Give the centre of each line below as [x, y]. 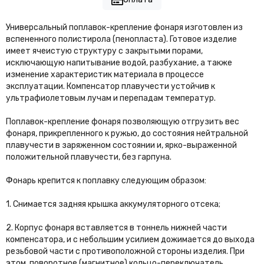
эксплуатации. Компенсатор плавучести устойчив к [110, 87]
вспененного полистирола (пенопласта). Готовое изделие [121, 39]
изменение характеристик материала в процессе [105, 75]
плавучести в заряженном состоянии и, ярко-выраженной [121, 146]
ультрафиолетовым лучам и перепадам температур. [111, 98]
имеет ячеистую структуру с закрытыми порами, [104, 51]
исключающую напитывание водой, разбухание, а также [119, 63]
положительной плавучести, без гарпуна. [89, 157]
